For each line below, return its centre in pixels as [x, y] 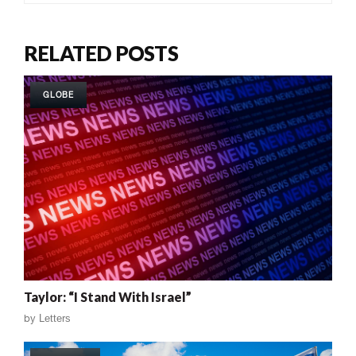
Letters [55, 319]
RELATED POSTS [101, 53]
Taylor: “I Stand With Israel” [108, 297]
